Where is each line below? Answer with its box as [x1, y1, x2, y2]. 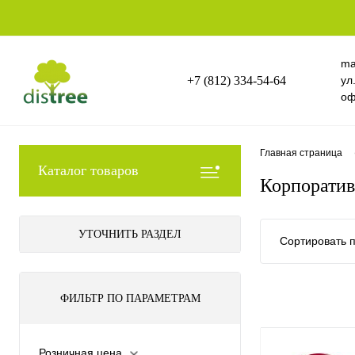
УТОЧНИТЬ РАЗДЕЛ [78, 228, 181, 240]
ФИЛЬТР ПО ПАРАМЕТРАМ [59, 292, 200, 304]
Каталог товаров [38, 162, 139, 178]
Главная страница [260, 147, 342, 159]
